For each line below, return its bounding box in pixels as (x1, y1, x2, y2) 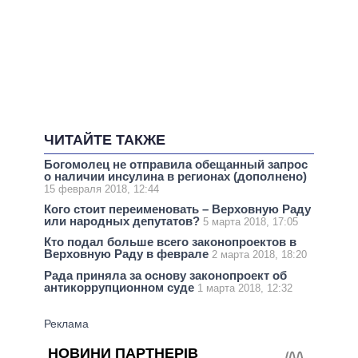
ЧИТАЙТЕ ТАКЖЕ (44, 132, 165, 149)
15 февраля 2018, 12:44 (44, 183, 159, 196)
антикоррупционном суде (44, 280, 197, 294)
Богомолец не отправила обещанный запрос (44, 157, 308, 172)
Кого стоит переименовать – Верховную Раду (44, 202, 311, 217)
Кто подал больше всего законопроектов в (44, 235, 296, 249)
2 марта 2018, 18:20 (212, 249, 307, 261)
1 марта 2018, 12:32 (197, 281, 292, 294)
